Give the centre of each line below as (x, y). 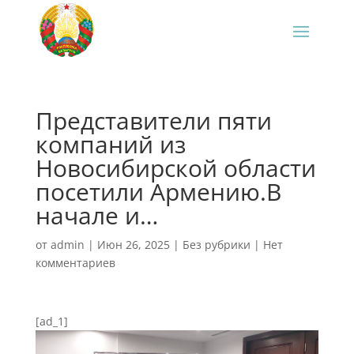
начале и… (96, 215)
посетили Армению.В (158, 192)
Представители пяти (153, 121)
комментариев (75, 263)
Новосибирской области (175, 168)
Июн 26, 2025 (133, 245)
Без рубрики (216, 245)
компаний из (111, 144)
